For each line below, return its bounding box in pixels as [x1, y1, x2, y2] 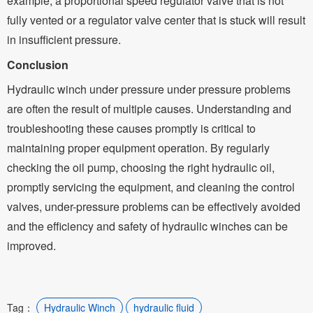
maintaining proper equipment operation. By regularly [7, 140, 270, 156]
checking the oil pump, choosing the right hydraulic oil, [7, 159, 275, 175]
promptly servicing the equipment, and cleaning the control [7, 179, 295, 195]
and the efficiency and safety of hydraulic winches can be [7, 218, 288, 234]
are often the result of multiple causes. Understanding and [7, 101, 291, 117]
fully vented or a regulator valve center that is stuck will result [7, 12, 305, 28]
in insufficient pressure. [7, 31, 121, 48]
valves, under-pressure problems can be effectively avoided [7, 198, 300, 214]
